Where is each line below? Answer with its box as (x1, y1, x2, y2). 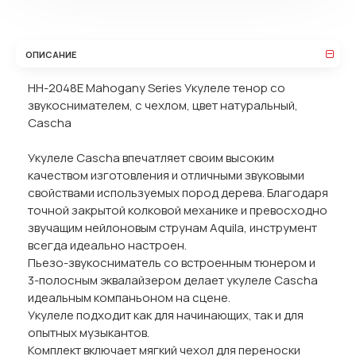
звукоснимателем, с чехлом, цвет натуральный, (28, 97, 298, 114)
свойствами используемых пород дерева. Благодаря (28, 184, 328, 201)
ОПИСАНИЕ (25, 48, 76, 60)
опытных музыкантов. (28, 324, 149, 341)
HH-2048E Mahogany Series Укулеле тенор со (28, 79, 285, 96)
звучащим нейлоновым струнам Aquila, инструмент (28, 219, 317, 236)
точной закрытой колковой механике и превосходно (28, 202, 327, 219)
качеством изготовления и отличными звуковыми (28, 167, 304, 184)
